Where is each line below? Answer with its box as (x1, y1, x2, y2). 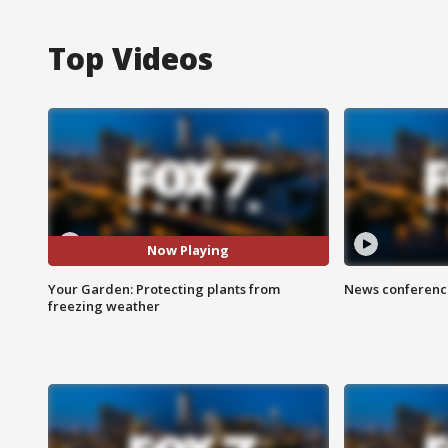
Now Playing (147, 241, 230, 260)
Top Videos (48, 37, 213, 79)
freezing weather (48, 296, 160, 315)
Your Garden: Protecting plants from (48, 279, 280, 298)
